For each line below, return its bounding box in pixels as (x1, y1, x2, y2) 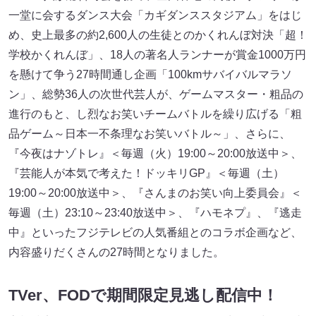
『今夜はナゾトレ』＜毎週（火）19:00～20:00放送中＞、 (8, 147, 302, 159)
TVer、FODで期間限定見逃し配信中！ (8, 286, 278, 304)
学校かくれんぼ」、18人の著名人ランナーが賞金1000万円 (8, 48, 306, 61)
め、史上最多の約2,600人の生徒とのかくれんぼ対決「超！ (8, 28, 308, 41)
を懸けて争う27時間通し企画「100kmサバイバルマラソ (8, 68, 292, 80)
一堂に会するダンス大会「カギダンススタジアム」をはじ (8, 8, 302, 21)
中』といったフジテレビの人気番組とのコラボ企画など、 (8, 226, 302, 238)
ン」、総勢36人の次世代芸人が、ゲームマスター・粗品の (8, 87, 303, 100)
